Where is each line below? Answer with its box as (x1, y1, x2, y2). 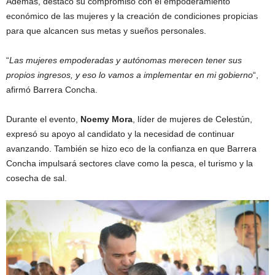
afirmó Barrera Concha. (6, 84, 98, 95)
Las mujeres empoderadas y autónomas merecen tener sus (9, 55, 242, 65)
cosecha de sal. (6, 172, 67, 183)
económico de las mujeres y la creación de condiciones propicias (6, 10, 258, 21)
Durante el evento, (6, 114, 80, 124)
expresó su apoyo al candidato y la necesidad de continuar (6, 128, 234, 139)
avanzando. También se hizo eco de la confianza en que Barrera (6, 143, 257, 153)
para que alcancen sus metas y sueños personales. (6, 25, 206, 36)
